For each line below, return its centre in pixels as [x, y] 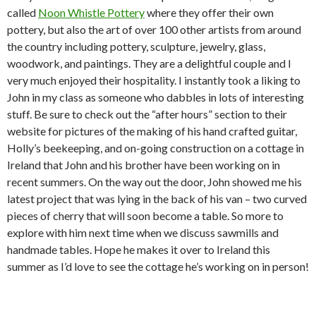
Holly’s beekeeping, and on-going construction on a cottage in [156, 147]
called [23, 12]
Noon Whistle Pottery [91, 12]
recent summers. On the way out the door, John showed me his [154, 181]
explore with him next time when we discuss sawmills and [143, 232]
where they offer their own [209, 12]
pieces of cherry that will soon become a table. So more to [145, 215]
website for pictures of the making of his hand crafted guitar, [152, 130]
